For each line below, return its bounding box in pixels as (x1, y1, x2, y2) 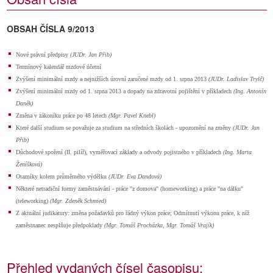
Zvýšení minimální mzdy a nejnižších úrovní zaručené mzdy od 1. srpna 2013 (16, 76, 208, 82)
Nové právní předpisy (16, 51, 68, 58)
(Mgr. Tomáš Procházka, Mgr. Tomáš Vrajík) (104, 222, 214, 229)
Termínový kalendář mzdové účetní (16, 63, 101, 70)
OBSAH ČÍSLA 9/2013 (7, 23, 94, 35)
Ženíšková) (16, 161, 42, 168)
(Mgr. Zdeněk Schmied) (50, 197, 106, 204)
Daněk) (16, 100, 33, 107)
